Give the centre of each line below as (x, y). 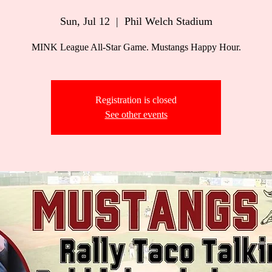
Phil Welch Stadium (168, 21)
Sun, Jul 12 (85, 21)
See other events (136, 114)
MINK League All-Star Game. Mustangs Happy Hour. (136, 47)
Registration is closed (136, 100)
